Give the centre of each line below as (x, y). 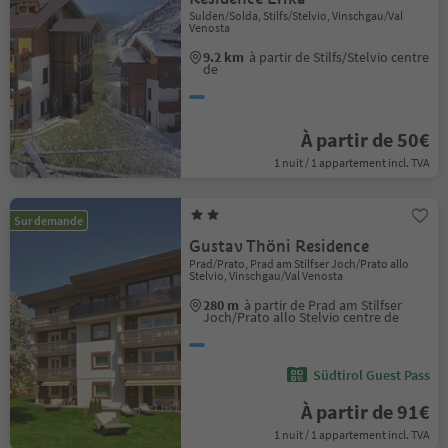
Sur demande (48, 220)
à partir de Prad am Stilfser (323, 305)
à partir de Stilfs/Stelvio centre (339, 57)
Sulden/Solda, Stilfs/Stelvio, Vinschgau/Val (296, 15)
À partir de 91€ (365, 411)
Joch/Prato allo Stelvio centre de (301, 317)
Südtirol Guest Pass (371, 375)
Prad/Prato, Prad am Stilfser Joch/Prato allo (299, 263)
